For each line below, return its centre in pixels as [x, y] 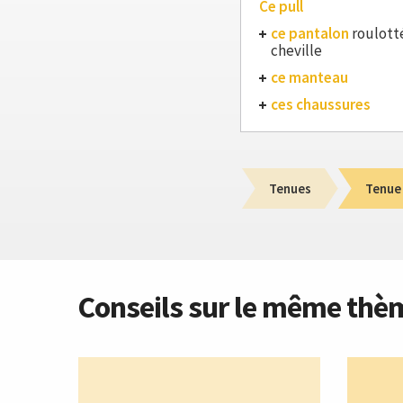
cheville [296, 50]
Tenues [290, 188]
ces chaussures [321, 104]
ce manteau [309, 77]
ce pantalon [310, 33]
